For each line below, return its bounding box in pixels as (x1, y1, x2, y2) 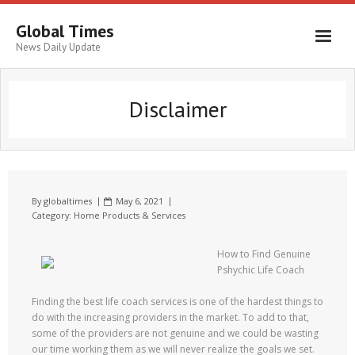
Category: (32, 209, 74, 221)
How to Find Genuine (217, 247, 311, 261)
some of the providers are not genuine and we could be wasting (32, 326, 319, 340)
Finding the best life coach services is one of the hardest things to (32, 295, 323, 308)
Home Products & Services (74, 209, 185, 221)
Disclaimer (128, 94, 227, 124)
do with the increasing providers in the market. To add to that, (32, 311, 309, 324)
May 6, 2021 (116, 195, 163, 207)
